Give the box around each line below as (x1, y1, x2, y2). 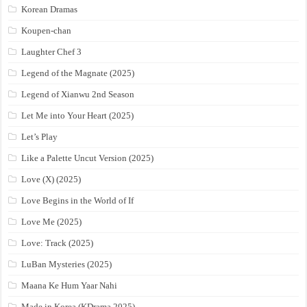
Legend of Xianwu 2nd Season (21, 89, 135, 100)
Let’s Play (21, 132, 58, 143)
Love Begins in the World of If (21, 195, 134, 206)
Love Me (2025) (21, 217, 82, 228)
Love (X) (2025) (21, 174, 82, 185)
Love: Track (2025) (21, 238, 94, 249)
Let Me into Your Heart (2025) (21, 110, 134, 121)
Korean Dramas (21, 4, 78, 15)
